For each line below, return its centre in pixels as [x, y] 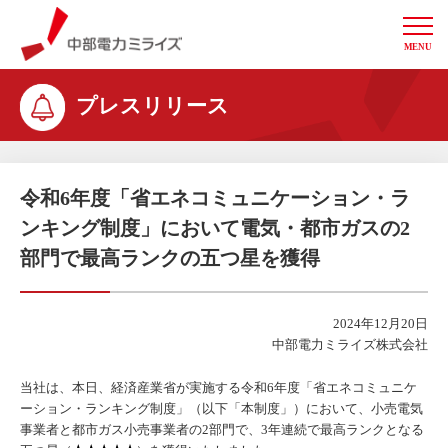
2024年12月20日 [380, 324]
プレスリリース [153, 105]
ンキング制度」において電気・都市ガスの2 [215, 228]
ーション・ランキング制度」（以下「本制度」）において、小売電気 [221, 408]
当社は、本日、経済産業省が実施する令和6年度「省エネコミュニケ [218, 387]
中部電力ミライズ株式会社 [350, 345]
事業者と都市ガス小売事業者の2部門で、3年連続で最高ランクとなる [222, 429]
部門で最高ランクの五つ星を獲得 [170, 258]
